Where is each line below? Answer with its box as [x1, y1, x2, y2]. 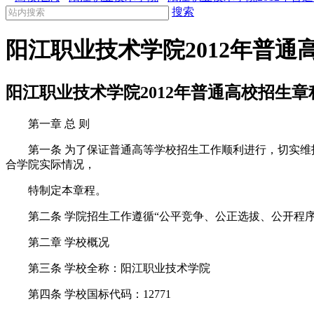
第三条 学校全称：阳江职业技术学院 [6, 262, 210, 275]
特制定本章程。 [6, 184, 107, 197]
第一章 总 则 [6, 118, 90, 130]
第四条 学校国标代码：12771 [6, 288, 171, 301]
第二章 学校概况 [6, 236, 109, 249]
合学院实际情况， [6, 158, 95, 171]
